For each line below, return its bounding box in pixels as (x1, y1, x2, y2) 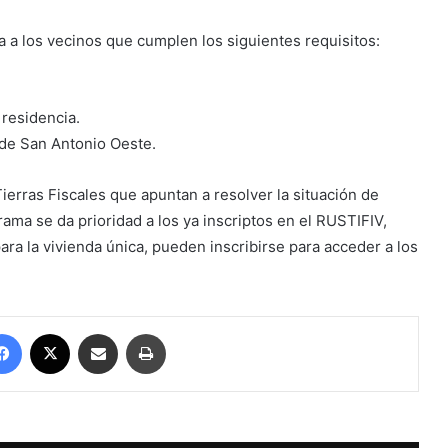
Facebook (21, 325, 82, 342)
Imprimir (165, 325, 214, 342)
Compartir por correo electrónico (117, 325, 187, 342)
